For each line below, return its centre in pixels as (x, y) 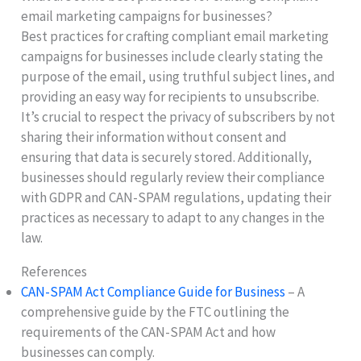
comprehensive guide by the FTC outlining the (156, 311)
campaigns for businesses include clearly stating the (172, 56)
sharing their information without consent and (154, 137)
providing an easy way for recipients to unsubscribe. (170, 96)
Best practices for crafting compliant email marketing (175, 36)
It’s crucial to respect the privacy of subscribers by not (178, 116)
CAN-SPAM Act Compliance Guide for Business (154, 291)
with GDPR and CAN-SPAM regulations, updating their (176, 197)
